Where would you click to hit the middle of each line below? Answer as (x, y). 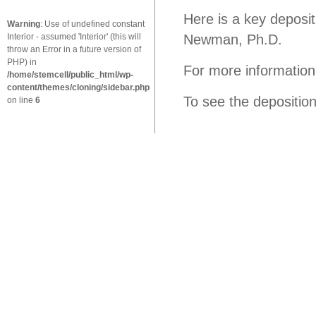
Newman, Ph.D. (233, 39)
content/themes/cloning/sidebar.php (78, 87)
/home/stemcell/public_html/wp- (70, 75)
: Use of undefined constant (92, 24)
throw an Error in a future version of (74, 49)
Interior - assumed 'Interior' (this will (74, 37)
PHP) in (22, 62)
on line (21, 100)
